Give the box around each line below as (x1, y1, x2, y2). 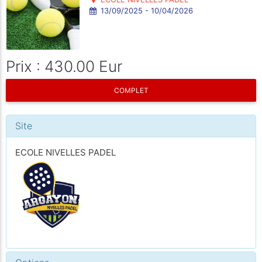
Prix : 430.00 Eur (6, 57, 122, 75)
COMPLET (113, 86, 149, 95)
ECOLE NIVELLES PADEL (15, 147, 116, 158)
